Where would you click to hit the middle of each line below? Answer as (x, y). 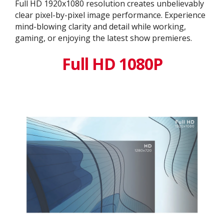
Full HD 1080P (112, 63)
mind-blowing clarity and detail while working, (100, 27)
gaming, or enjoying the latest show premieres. (103, 38)
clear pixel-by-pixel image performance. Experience (110, 15)
